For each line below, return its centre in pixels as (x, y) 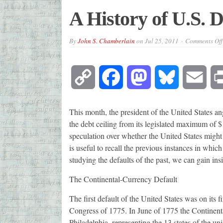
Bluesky (191, 77)
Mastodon (166, 77)
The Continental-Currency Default (123, 179)
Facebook (138, 77)
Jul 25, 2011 (162, 41)
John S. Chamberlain (106, 41)
